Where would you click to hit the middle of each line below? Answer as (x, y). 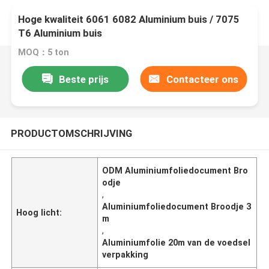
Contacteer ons (202, 79)
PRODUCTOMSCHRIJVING (71, 133)
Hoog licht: (39, 212)
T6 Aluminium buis (60, 33)
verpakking (125, 254)
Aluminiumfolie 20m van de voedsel (177, 242)
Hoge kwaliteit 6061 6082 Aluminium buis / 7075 (129, 20)
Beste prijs (83, 79)
